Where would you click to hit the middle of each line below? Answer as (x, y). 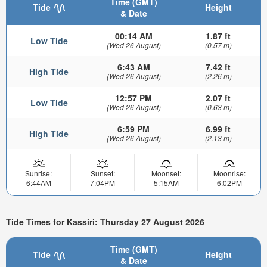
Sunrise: (38, 173)
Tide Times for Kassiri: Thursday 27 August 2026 (105, 221)
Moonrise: (229, 173)
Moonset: (166, 173)
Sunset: (103, 173)
